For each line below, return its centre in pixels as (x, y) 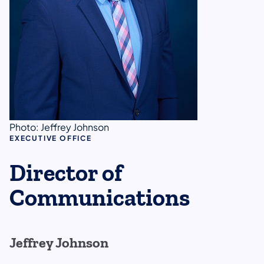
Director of (66, 173)
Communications (100, 198)
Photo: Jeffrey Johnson (59, 127)
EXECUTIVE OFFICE (51, 138)
